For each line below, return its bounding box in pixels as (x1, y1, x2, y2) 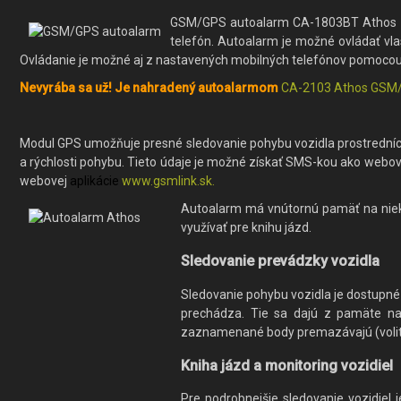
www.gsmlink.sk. (122, 173, 215, 188)
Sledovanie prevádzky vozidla (181, 252, 380, 270)
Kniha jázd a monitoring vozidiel (181, 357, 393, 374)
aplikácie (70, 173, 119, 188)
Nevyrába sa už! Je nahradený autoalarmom (20, 80, 278, 95)
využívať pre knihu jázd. (181, 219, 311, 235)
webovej (20, 173, 70, 188)
